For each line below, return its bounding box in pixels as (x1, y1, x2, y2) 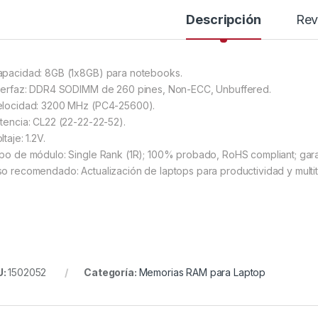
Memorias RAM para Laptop (138, 266, 266, 279)
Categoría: (84, 266, 139, 279)
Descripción (186, 12, 261, 28)
